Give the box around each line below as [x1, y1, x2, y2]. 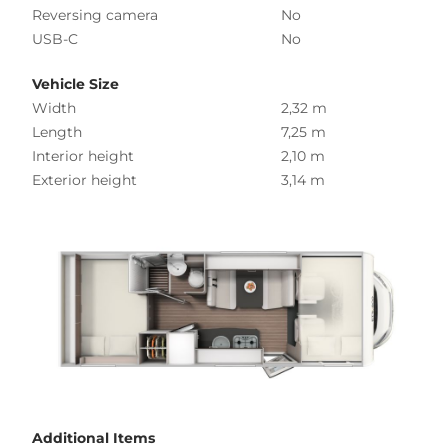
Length [32, 122, 82, 141]
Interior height [32, 146, 134, 165]
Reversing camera [32, 5, 158, 24]
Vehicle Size [32, 74, 119, 93]
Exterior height [32, 170, 137, 189]
